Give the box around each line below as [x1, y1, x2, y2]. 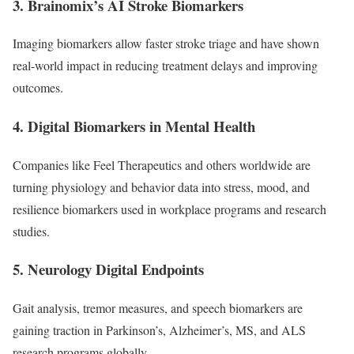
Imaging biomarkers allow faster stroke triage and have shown [13, 35, 319, 52]
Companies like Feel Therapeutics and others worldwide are [13, 156, 311, 173]
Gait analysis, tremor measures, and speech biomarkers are [13, 299, 303, 317]
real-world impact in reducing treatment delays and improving [13, 57, 318, 74]
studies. [13, 222, 50, 239]
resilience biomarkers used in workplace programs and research [13, 200, 326, 217]
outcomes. [13, 79, 63, 96]
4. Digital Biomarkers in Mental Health [13, 115, 255, 137]
